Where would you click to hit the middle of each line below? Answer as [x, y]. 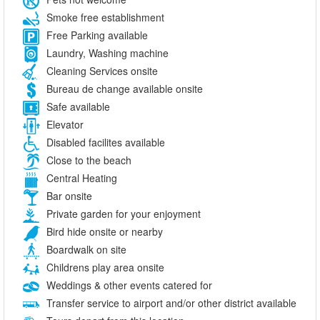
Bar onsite [68, 196]
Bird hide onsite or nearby [103, 232]
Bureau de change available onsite [123, 89]
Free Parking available [96, 35]
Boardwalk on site [85, 250]
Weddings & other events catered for [128, 285]
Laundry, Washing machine [106, 53]
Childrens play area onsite [104, 267]
